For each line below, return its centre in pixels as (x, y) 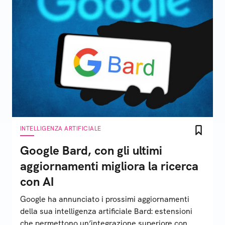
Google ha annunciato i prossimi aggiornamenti (105, 199)
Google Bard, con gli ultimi (91, 150)
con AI (37, 182)
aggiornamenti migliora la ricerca (109, 166)
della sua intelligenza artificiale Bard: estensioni (106, 211)
